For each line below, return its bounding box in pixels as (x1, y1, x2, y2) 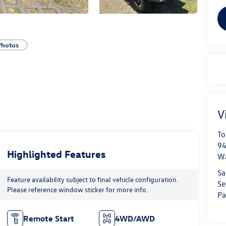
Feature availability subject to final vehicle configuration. (7, 175, 178, 185)
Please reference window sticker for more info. (7, 185, 148, 195)
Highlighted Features (7, 147, 105, 160)
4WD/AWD (115, 213, 155, 223)
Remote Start (23, 213, 74, 223)
